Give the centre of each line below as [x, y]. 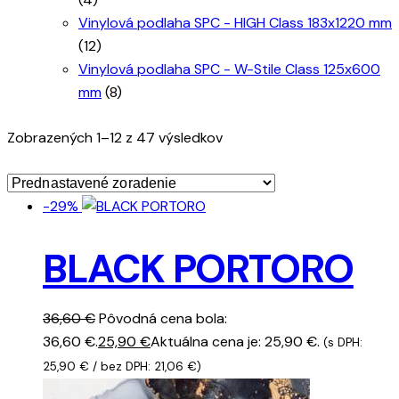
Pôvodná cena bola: [163, 318]
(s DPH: [343, 342]
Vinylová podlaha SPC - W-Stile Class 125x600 [229, 69]
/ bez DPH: [122, 366]
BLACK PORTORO [198, 269]
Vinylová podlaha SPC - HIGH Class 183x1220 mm [235, 22]
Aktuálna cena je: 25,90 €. [235, 341]
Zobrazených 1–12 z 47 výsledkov [115, 137]
